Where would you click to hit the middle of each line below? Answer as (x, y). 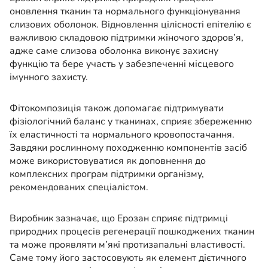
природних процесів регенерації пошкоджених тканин (132, 232)
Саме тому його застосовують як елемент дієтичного (128, 258)
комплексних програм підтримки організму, (107, 174)
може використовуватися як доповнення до (108, 161)
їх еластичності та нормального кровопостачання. (122, 135)
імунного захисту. (49, 77)
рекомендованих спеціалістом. (79, 188)
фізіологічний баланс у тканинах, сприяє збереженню (131, 122)
